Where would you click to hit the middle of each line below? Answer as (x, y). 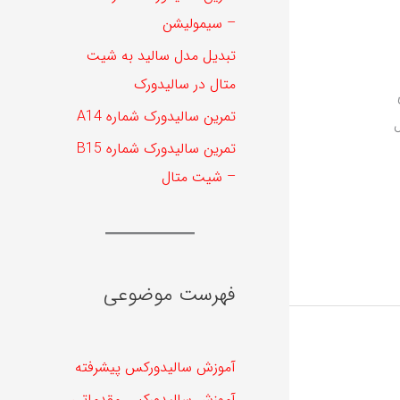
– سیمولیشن (199, 23)
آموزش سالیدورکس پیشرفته (155, 368)
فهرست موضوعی (170, 294)
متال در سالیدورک (185, 84)
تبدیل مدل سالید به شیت (161, 55)
